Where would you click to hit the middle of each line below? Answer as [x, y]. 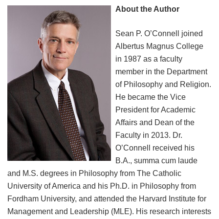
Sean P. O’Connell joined [159, 34]
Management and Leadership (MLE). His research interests [109, 212]
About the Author [148, 9]
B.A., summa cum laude [157, 161]
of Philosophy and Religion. [164, 85]
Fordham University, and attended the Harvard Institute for [107, 199]
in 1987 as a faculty [149, 59]
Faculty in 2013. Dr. [149, 135]
